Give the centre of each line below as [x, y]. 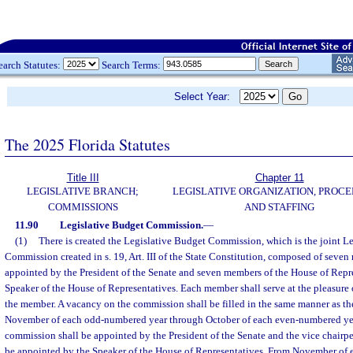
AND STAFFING [279, 207]
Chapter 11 [279, 178]
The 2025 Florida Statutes [87, 144]
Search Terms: [131, 65]
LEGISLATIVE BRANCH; [83, 191]
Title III [83, 178]
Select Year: [207, 97]
